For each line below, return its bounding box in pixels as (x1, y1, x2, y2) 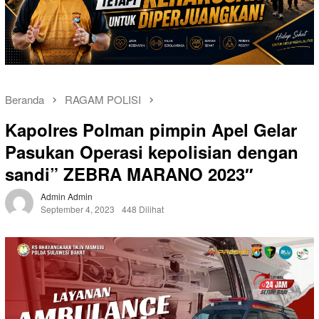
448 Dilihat (122, 203, 164, 216)
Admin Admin (41, 190, 93, 203)
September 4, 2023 (41, 203, 115, 216)
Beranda (5, 92, 44, 108)
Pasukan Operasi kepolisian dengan (5, 140, 298, 164)
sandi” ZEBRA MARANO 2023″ (5, 162, 253, 187)
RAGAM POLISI (65, 92, 141, 108)
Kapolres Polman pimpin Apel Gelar (5, 117, 297, 142)
